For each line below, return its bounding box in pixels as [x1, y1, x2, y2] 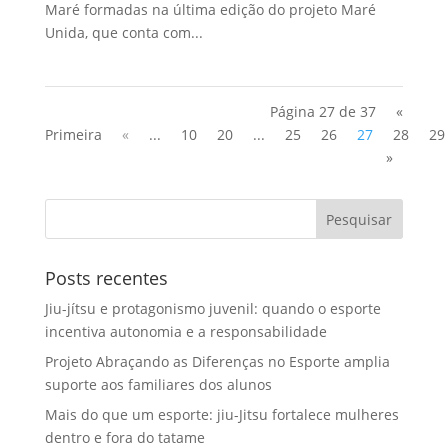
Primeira [44, 125, 102, 145]
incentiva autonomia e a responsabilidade [44, 322, 327, 342]
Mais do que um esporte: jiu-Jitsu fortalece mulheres [44, 405, 399, 425]
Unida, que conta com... [44, 23, 203, 43]
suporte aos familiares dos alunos [44, 375, 272, 395]
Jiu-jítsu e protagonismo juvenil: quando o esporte [44, 299, 381, 319]
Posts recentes [44, 266, 168, 291]
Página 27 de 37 [270, 102, 377, 122]
